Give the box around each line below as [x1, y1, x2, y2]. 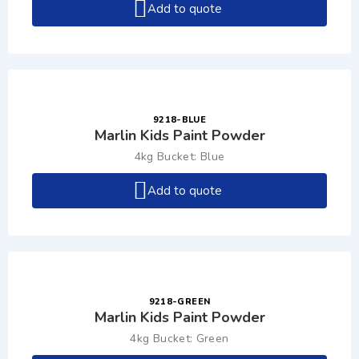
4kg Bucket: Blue [134, 149, 225, 164]
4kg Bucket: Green [130, 331, 229, 346]
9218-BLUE [152, 114, 207, 126]
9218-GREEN [148, 296, 211, 308]
